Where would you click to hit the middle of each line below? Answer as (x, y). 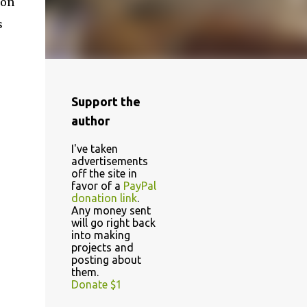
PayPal (139, 186)
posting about (106, 260)
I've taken (94, 149)
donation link (104, 198)
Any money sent (111, 210)
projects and (102, 247)
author (90, 121)
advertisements (109, 161)
